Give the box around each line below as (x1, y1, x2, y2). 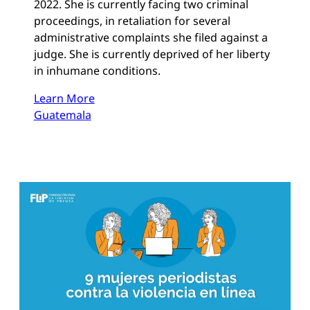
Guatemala (33, 107, 91, 123)
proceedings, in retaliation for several (33, 13, 230, 29)
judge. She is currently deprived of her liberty (33, 46, 270, 62)
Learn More (33, 91, 95, 107)
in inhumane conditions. (33, 63, 161, 79)
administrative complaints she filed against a (33, 30, 268, 46)
